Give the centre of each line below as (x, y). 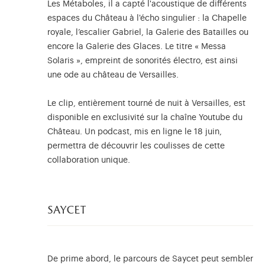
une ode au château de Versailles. (114, 75)
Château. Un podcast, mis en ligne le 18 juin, (135, 132)
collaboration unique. (89, 160)
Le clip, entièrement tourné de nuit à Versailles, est (146, 103)
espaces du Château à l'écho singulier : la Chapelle (147, 18)
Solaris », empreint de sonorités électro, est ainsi (143, 61)
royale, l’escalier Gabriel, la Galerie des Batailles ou (148, 32)
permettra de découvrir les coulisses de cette (136, 146)
